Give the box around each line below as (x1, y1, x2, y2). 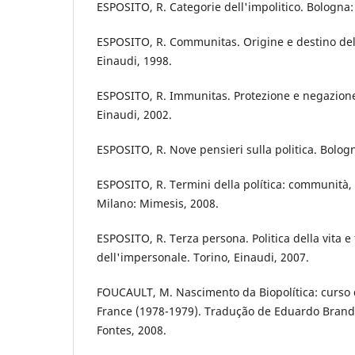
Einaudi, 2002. (97, 107, 172, 123)
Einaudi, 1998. (97, 53, 172, 68)
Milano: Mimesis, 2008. (97, 196, 219, 212)
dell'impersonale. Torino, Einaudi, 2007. (97, 250, 309, 265)
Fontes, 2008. (97, 323, 166, 338)
